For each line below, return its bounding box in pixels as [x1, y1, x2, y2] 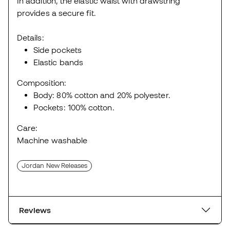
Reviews [19, 205, 51, 215]
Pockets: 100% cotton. [33, 102, 114, 112]
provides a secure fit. [17, 8, 96, 17]
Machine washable [17, 135, 88, 145]
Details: [17, 32, 44, 42]
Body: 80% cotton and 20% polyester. [33, 90, 170, 100]
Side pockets [33, 45, 82, 54]
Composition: [17, 78, 66, 87]
